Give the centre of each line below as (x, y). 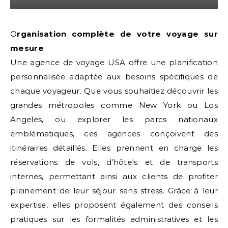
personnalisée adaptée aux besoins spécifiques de (114, 77)
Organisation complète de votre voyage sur (14, 34)
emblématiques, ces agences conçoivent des (114, 134)
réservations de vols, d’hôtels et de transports (114, 162)
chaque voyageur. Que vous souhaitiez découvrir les (114, 91)
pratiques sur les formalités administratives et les (114, 219)
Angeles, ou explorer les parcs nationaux (114, 119)
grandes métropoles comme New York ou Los (114, 105)
